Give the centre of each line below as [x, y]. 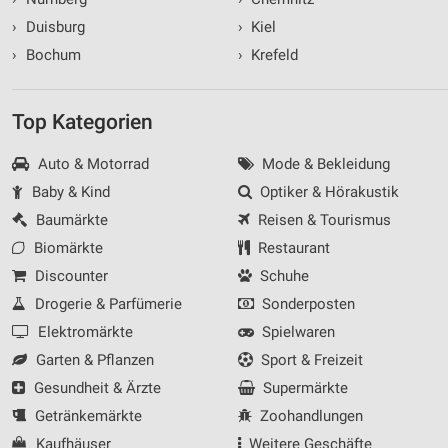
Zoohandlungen [309, 415]
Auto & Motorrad [91, 163]
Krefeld [272, 54]
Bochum [51, 54]
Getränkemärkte [86, 415]
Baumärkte [69, 219]
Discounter [69, 275]
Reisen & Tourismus [322, 219]
